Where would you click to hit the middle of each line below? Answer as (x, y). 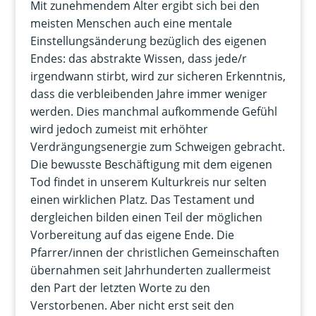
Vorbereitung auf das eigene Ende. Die (132, 235)
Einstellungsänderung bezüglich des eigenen (148, 41)
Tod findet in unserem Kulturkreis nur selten (148, 182)
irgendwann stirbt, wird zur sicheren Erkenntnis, (158, 77)
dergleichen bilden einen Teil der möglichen (146, 218)
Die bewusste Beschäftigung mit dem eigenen (151, 165)
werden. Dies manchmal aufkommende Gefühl (153, 112)
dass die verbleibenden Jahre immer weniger (148, 94)
